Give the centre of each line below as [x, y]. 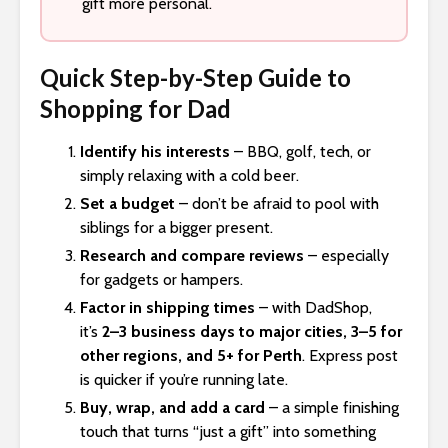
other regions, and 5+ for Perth [191, 356]
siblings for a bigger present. [176, 228]
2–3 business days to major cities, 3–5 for [252, 332]
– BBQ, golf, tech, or [302, 152]
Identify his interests [155, 152]
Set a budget [127, 204]
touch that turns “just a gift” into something [228, 432]
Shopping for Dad [135, 109]
